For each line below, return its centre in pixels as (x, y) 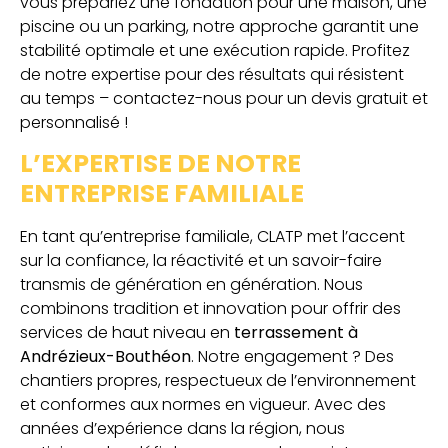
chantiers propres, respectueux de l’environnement (218, 381)
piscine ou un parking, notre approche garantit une (219, 26)
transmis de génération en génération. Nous (191, 285)
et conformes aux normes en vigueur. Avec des (203, 405)
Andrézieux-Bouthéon (105, 357)
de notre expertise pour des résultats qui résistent (212, 74)
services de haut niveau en (127, 333)
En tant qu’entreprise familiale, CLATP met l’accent (212, 237)
